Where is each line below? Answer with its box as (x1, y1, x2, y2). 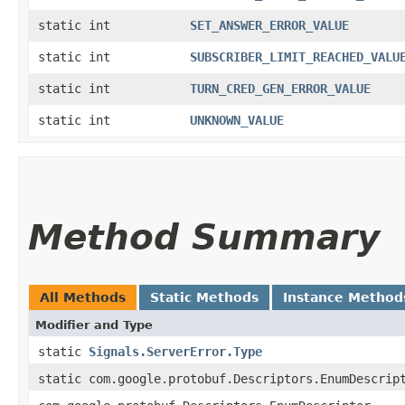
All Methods (40, 289, 126, 305)
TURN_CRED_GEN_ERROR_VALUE (190, 80, 371, 96)
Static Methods (150, 289, 259, 305)
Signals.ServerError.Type (89, 344, 262, 359)
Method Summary (28, 216, 380, 258)
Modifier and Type (35, 317, 153, 332)
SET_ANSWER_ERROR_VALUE (190, 17, 349, 33)
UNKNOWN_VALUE (190, 112, 284, 127)
